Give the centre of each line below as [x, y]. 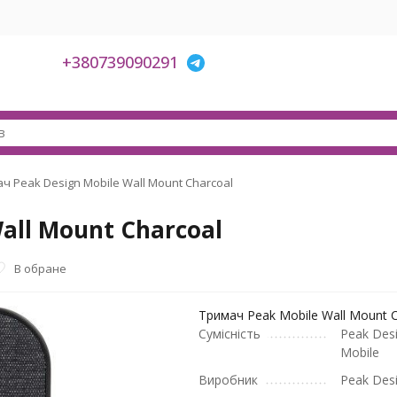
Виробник [228, 380]
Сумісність [230, 334]
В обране [41, 268]
